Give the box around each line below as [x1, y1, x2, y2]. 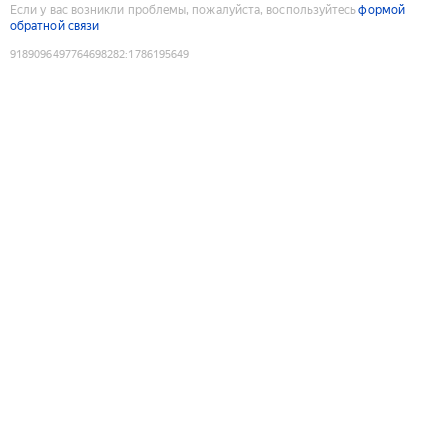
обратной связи [10, 18, 100, 33]
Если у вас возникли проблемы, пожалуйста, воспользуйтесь [10, 2, 357, 17]
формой [358, 2, 405, 17]
